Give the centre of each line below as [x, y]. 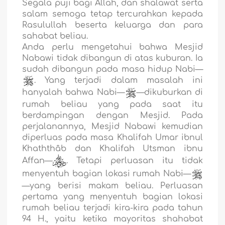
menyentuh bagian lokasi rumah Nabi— [106, 174]
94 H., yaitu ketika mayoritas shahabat [113, 219]
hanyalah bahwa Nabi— [73, 93]
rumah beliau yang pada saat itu [113, 105]
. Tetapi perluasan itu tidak [135, 161]
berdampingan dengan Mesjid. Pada [113, 116]
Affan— [37, 161]
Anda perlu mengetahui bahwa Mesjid [113, 47]
